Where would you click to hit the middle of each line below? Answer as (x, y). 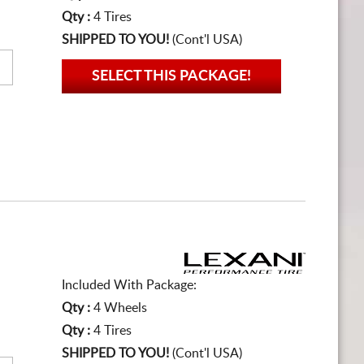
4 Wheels (120, 308)
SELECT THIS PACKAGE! (171, 76)
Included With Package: (129, 285)
